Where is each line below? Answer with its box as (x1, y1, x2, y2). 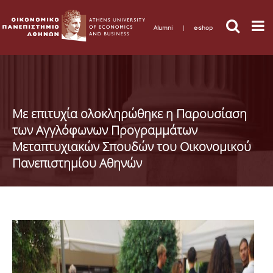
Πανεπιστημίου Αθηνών (12, 155, 142, 171)
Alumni (154, 23, 172, 32)
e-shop (194, 23, 213, 32)
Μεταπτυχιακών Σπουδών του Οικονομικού (12, 138, 251, 155)
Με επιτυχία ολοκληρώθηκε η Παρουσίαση (12, 105, 247, 122)
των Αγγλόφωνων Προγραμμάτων (12, 122, 197, 138)
